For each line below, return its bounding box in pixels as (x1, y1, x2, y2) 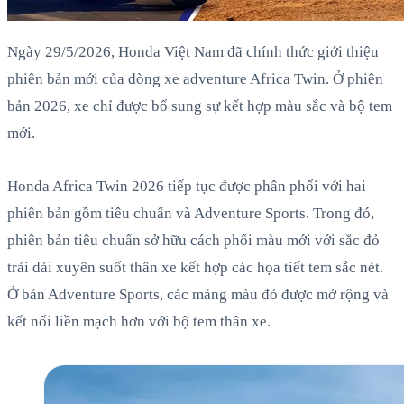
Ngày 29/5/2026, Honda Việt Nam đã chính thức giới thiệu (7, 43, 379, 61)
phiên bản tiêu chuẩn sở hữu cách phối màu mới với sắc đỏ (7, 232, 380, 250)
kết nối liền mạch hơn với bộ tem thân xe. (7, 313, 271, 331)
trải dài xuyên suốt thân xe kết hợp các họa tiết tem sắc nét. (7, 259, 383, 277)
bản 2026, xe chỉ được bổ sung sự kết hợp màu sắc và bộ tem (7, 97, 392, 115)
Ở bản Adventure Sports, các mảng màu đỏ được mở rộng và (7, 286, 389, 304)
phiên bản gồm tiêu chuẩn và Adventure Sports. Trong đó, (7, 205, 374, 223)
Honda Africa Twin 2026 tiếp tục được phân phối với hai (7, 178, 366, 196)
